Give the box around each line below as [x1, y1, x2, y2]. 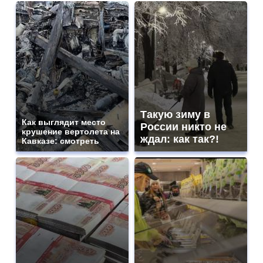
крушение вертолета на [22, 127, 120, 137]
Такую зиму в [140, 109, 210, 121]
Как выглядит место [22, 117, 106, 127]
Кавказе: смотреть [22, 136, 99, 146]
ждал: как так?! [140, 133, 219, 146]
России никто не [140, 121, 227, 133]
